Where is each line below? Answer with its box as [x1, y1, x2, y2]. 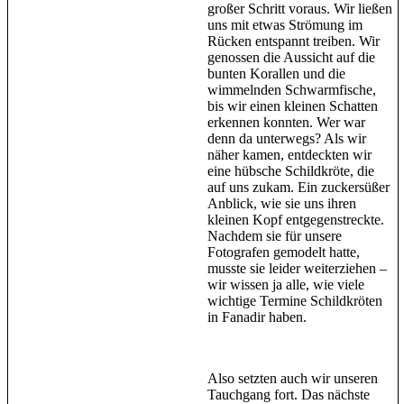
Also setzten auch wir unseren [207, 371, 378, 387]
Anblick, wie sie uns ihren [207, 196, 356, 212]
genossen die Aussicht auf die [207, 50, 375, 66]
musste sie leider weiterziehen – [207, 261, 387, 277]
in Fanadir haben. [207, 309, 307, 326]
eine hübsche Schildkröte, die [207, 163, 374, 179]
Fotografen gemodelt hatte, [207, 244, 360, 261]
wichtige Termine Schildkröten [207, 293, 382, 309]
